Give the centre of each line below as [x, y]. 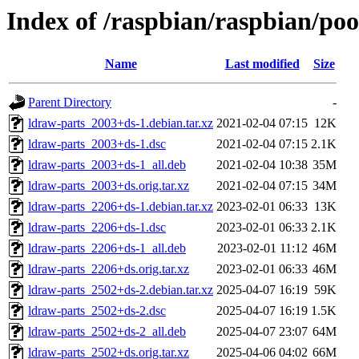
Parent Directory [70, 103]
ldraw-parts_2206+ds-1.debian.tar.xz [121, 207]
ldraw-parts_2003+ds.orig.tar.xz [109, 186]
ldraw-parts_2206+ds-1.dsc [97, 228]
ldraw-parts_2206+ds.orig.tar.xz [109, 269]
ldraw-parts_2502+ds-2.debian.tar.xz [121, 290]
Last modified [262, 64]
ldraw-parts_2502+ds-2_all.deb [107, 332]
